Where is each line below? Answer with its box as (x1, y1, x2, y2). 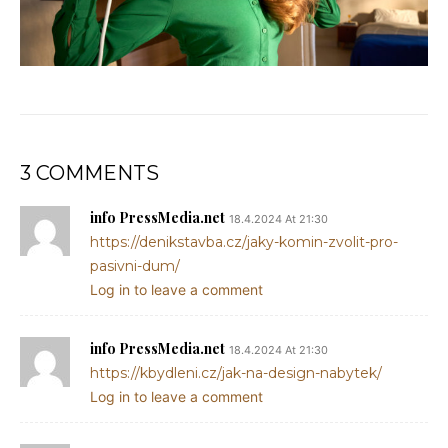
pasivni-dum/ (90, 257, 180, 275)
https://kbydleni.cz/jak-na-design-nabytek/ (90, 364, 382, 382)
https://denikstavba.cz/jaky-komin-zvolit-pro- (90, 233, 398, 251)
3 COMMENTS (20, 161, 159, 185)
